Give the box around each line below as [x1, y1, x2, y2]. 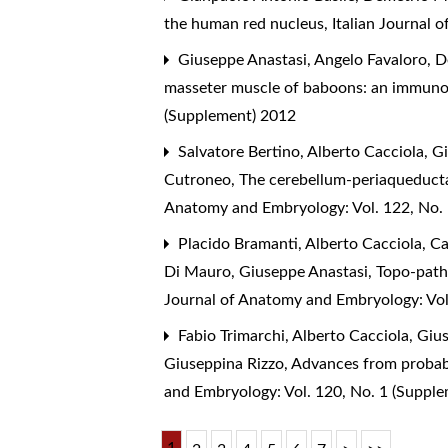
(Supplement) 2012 [164, 108, 297, 125]
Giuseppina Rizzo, [164, 356, 292, 373]
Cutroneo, [164, 172, 240, 189]
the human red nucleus [164, 16, 329, 33]
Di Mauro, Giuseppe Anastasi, [164, 264, 377, 281]
